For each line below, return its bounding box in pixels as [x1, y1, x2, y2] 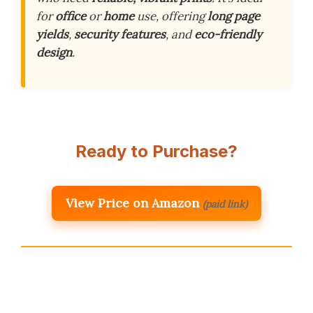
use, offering [134, 8, 208, 24]
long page [208, 8, 260, 24]
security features [74, 27, 166, 43]
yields [36, 27, 68, 43]
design [36, 45, 72, 61]
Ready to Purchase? [75, 141, 238, 162]
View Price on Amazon [66, 195, 199, 212]
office [55, 8, 86, 24]
